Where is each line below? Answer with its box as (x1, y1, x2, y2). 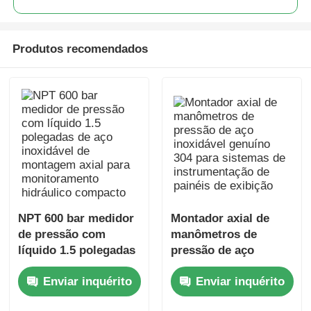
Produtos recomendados (12, 42, 148, 56)
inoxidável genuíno (170, 260, 275, 274)
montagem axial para (18, 276, 134, 289)
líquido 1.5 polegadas (18, 244, 136, 258)
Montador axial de (170, 212, 269, 226)
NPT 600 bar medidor (18, 212, 135, 226)
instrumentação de (170, 292, 274, 305)
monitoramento (18, 292, 103, 305)
